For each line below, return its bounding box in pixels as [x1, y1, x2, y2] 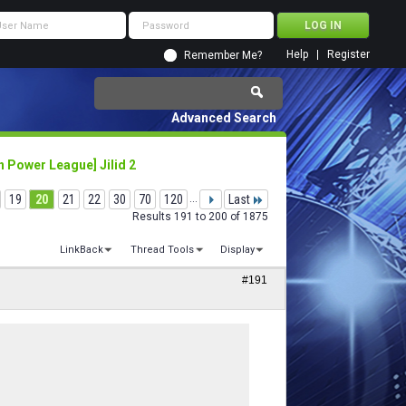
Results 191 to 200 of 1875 [132, 210, 268, 223]
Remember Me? [184, 49, 262, 62]
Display [220, 244, 255, 256]
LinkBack [60, 244, 104, 256]
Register [327, 48, 370, 61]
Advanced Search [171, 111, 276, 125]
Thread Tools [130, 244, 194, 256]
